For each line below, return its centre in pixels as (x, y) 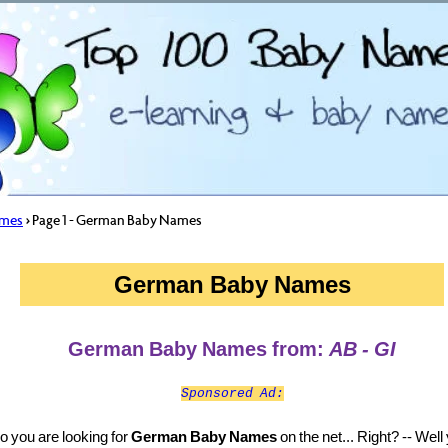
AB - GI (362, 349)
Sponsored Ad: (232, 394)
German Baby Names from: (198, 349)
